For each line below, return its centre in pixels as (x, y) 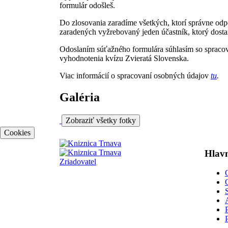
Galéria (80, 97)
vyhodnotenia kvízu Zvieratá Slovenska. (124, 58)
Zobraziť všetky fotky (101, 120)
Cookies (17, 132)
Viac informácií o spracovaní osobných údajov (135, 75)
